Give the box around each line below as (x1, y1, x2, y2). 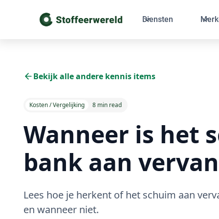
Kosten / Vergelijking (29, 101, 85, 109)
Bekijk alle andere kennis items (33, 71, 155, 82)
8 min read (92, 101, 122, 109)
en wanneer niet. (23, 203, 99, 216)
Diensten (142, 15, 173, 24)
